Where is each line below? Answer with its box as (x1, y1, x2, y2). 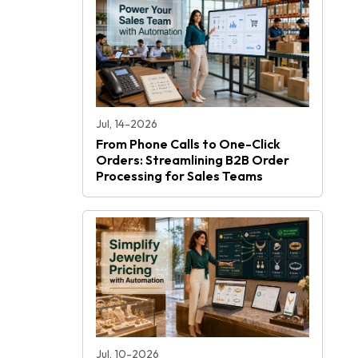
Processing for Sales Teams (96, 168, 263, 185)
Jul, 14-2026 (96, 117, 157, 132)
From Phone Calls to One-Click (96, 136, 280, 153)
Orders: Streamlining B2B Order (96, 152, 289, 169)
